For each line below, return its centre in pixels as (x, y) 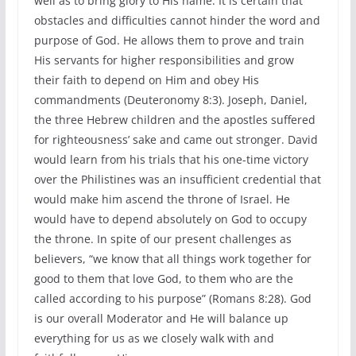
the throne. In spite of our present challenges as (163, 239)
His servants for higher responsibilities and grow (164, 60)
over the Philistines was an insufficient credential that (177, 179)
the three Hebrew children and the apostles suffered (174, 120)
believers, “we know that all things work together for (172, 259)
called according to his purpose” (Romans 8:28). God (172, 298)
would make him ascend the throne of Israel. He (162, 199)
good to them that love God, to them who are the (163, 279)
